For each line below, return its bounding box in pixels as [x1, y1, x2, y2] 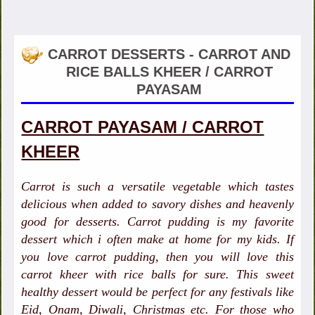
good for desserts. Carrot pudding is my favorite [21, 214, 294, 229]
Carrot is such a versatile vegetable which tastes [21, 179, 294, 194]
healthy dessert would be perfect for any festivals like [21, 285, 294, 300]
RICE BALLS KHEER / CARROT [65, 64, 273, 80]
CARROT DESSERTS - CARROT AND [48, 46, 290, 63]
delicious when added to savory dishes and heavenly [21, 197, 294, 212]
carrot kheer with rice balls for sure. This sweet [21, 267, 294, 282]
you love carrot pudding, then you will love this [21, 250, 294, 264]
